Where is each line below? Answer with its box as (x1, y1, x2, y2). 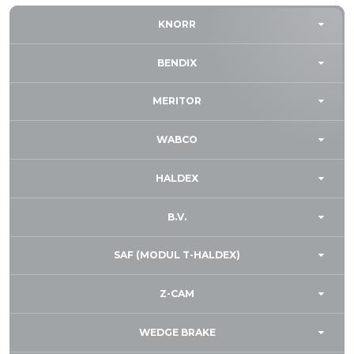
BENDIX (157, 56, 197, 69)
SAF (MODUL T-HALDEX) (114, 249, 240, 262)
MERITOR (153, 95, 201, 107)
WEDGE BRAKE (138, 326, 216, 338)
